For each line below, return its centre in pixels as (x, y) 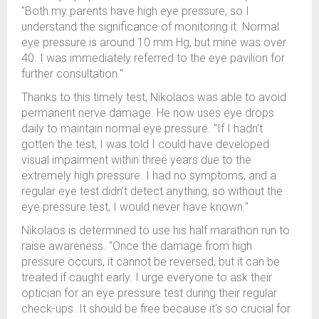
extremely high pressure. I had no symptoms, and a (149, 176)
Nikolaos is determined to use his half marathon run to (156, 231)
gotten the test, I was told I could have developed (145, 145)
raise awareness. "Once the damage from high (137, 246)
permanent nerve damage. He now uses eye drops (148, 113)
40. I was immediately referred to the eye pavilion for (153, 58)
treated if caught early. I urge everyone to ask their (147, 278)
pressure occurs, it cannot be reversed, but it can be (151, 262)
